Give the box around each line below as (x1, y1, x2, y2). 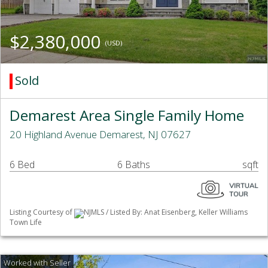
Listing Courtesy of (10, 207, 74, 218)
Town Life (10, 217, 42, 227)
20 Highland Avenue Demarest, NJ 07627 (10, 127, 191, 142)
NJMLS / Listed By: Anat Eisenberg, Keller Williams (84, 207, 248, 218)
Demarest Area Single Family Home (10, 105, 244, 126)
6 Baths (117, 158, 150, 172)
